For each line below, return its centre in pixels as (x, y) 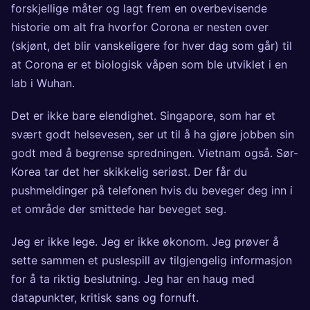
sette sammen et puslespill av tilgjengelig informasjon (152, 261)
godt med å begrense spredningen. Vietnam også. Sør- (155, 153)
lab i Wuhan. (43, 83)
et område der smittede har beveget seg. (119, 209)
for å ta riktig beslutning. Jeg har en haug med (133, 279)
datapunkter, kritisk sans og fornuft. (105, 298)
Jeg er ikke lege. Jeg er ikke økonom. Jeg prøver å (145, 242)
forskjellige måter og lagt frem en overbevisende (139, 9)
